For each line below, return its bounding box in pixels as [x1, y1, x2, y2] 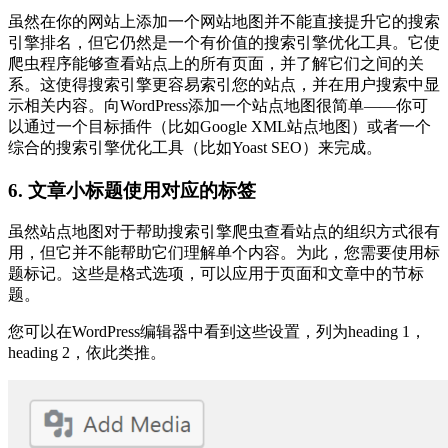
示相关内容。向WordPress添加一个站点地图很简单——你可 [8, 96, 428, 114]
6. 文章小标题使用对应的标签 [8, 179, 256, 201]
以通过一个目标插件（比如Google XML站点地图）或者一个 [8, 117, 431, 135]
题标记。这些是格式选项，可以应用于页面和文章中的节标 [8, 265, 424, 283]
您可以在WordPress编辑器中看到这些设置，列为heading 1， [8, 323, 426, 341]
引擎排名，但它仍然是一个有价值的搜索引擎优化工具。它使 [8, 33, 440, 51]
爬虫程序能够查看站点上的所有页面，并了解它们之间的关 [8, 54, 424, 72]
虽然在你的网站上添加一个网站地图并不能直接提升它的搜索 [8, 12, 440, 30]
